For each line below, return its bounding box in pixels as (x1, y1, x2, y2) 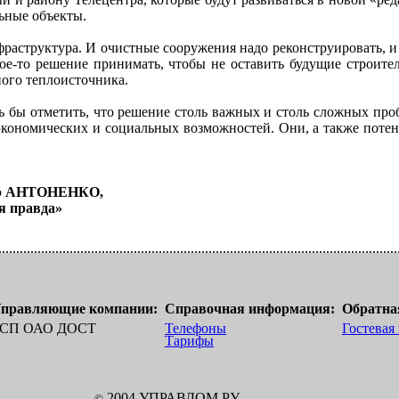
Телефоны (165, 321, 226, 336)
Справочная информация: (165, 301, 335, 316)
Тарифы (165, 333, 214, 348)
